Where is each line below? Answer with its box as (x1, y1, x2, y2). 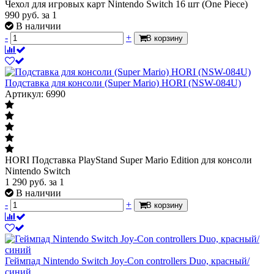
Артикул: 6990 (5, 88, 65, 99)
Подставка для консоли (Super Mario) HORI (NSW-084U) (5, 77, 241, 88)
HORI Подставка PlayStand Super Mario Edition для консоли (5, 154, 252, 165)
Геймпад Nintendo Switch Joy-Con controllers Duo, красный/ (5, 255, 250, 266)
